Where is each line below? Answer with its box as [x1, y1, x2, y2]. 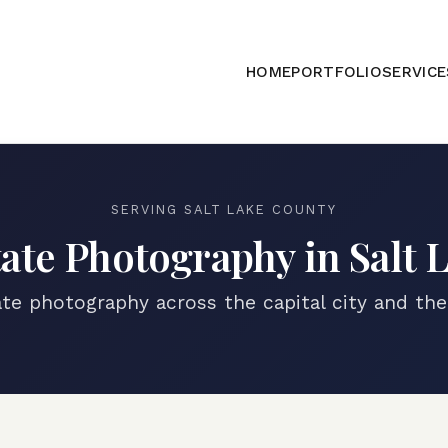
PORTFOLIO [291, 63, 383, 81]
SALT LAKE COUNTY [183, 202, 337, 217]
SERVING [111, 202, 184, 217]
